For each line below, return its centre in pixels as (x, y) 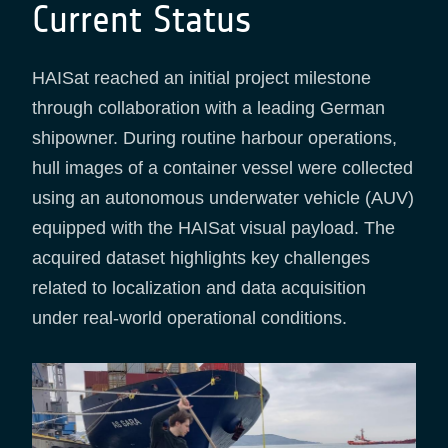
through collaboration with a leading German (208, 108)
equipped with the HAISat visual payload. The (213, 228)
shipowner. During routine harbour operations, (214, 138)
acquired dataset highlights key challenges (201, 258)
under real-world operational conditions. (189, 318)
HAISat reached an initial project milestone (201, 78)
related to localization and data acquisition (199, 288)
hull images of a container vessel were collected (222, 168)
